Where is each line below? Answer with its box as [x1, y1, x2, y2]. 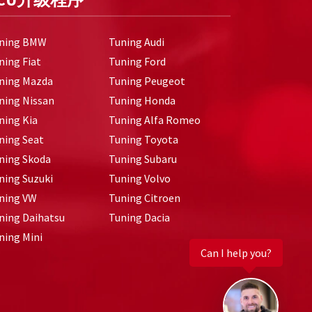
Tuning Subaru [109, 152, 177, 166]
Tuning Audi [109, 35, 164, 49]
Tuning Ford [109, 54, 166, 69]
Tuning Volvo [109, 171, 171, 186]
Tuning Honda [109, 93, 175, 108]
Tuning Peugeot [109, 74, 185, 88]
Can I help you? [201, 246, 272, 260]
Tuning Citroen [109, 191, 180, 205]
